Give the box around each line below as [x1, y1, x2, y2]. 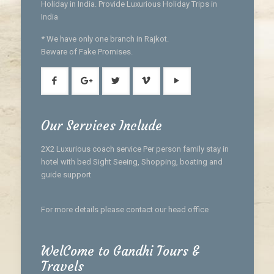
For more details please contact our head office [40, 204, 209, 214]
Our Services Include [40, 117, 162, 134]
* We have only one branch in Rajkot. [40, 34, 169, 43]
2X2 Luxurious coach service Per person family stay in [40, 144, 229, 154]
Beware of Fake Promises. [40, 46, 133, 56]
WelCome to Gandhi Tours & [40, 242, 199, 259]
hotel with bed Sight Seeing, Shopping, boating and [40, 157, 223, 166]
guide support [40, 169, 91, 179]
